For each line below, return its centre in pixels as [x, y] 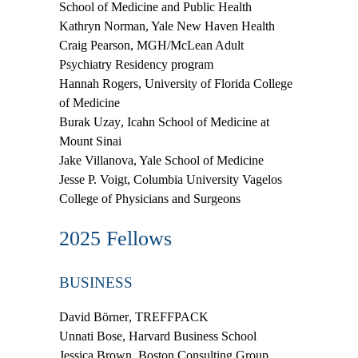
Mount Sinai [92, 141]
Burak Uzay [90, 121]
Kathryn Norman [102, 26]
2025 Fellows [115, 238]
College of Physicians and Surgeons [150, 198]
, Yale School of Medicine [199, 160]
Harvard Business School [193, 336]
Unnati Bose [91, 336]
